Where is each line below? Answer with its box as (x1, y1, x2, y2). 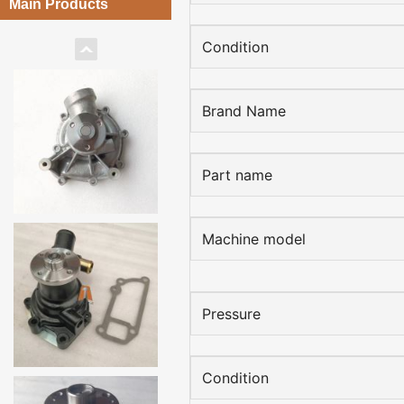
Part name (202, 166, 272, 184)
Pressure (202, 305, 261, 323)
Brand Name (202, 102, 286, 120)
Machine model (202, 230, 306, 248)
